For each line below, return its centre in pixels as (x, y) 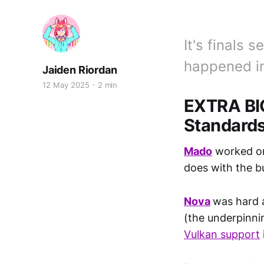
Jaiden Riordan (80, 70)
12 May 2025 (66, 85)
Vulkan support (222, 235)
